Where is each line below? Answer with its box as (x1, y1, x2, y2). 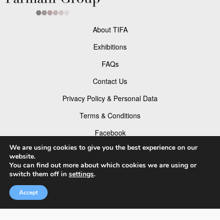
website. (9, 152, 35, 161)
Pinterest (96, 179, 124, 189)
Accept (19, 189, 38, 196)
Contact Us (93, 76, 127, 86)
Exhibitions (93, 41, 127, 52)
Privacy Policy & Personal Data (62, 93, 158, 103)
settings (69, 169, 94, 179)
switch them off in (9, 169, 69, 179)
